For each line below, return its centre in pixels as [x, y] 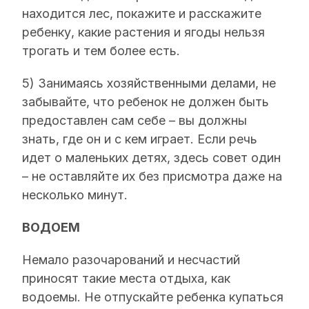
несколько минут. [75, 195]
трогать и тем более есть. [101, 51]
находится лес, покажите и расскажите [142, 13]
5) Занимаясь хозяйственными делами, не [149, 83]
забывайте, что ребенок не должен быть [146, 102]
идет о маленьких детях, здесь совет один [151, 158]
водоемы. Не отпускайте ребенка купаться [153, 297]
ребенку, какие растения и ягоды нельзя [143, 32]
